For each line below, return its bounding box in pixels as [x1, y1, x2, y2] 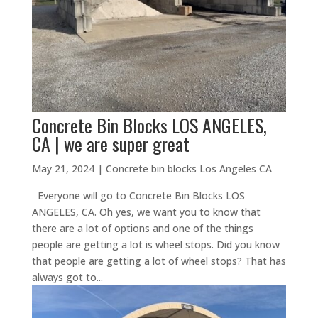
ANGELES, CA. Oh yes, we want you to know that [31, 204, 261, 219]
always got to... [31, 270, 103, 284]
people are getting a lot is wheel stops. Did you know [31, 237, 280, 251]
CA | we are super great [31, 129, 190, 158]
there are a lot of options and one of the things [31, 221, 253, 235]
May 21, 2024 [31, 161, 94, 175]
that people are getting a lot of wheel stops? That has [31, 253, 286, 268]
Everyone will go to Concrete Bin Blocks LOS [31, 188, 245, 202]
